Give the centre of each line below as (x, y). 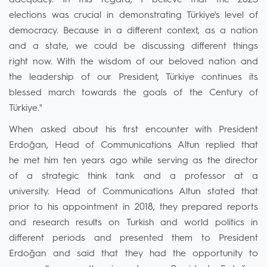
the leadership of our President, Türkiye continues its (133, 77)
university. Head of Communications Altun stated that (133, 192)
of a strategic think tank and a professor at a (133, 176)
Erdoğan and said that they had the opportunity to (133, 254)
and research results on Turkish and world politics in (133, 223)
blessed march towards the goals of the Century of (133, 93)
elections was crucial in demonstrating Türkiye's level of (133, 15)
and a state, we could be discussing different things (133, 46)
